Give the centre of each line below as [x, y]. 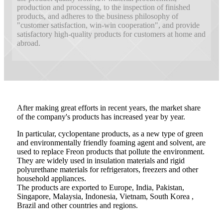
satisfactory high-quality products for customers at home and [111, 34]
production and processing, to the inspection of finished [104, 7]
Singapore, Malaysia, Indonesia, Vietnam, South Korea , [105, 196]
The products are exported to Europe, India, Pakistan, [101, 187]
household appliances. [52, 178]
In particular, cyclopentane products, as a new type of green [110, 133]
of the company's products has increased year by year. [101, 116]
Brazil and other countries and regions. [77, 205]
